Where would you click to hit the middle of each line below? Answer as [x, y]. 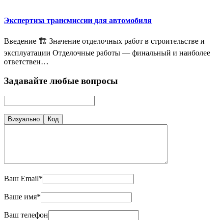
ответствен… [26, 62]
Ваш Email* [23, 178]
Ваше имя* [22, 196]
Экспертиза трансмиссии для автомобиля [78, 20]
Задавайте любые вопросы [61, 81]
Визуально [24, 119]
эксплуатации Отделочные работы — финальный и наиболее [107, 53]
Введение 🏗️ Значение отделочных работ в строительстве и [104, 41]
